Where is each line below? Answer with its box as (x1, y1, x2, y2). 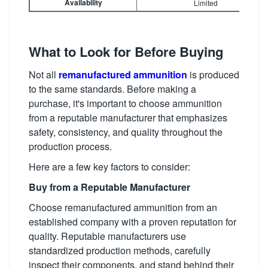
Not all (29, 67, 59, 81)
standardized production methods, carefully (29, 243, 211, 257)
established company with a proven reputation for (29, 214, 236, 229)
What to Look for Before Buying (29, 41, 223, 61)
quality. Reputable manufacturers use (29, 229, 186, 243)
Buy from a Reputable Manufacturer (29, 179, 190, 194)
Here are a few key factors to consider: (29, 159, 190, 173)
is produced (187, 67, 239, 81)
